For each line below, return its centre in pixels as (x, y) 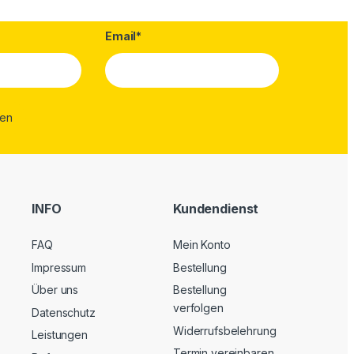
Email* (124, 36)
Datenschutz (64, 312)
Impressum (59, 267)
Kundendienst (216, 208)
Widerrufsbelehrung (224, 330)
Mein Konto (201, 245)
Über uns (55, 290)
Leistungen (60, 335)
